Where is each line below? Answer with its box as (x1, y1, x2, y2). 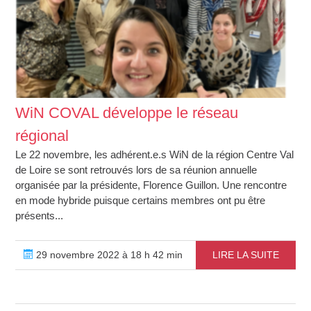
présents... (15, 210, 64, 222)
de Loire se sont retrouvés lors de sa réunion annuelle (15, 164, 258, 176)
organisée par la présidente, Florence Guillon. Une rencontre (15, 179, 287, 192)
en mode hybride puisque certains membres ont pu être (15, 194, 266, 207)
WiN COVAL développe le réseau (15, 104, 239, 122)
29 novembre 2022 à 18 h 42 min (33, 249, 183, 261)
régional (15, 127, 69, 145)
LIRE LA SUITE (212, 249, 279, 261)
